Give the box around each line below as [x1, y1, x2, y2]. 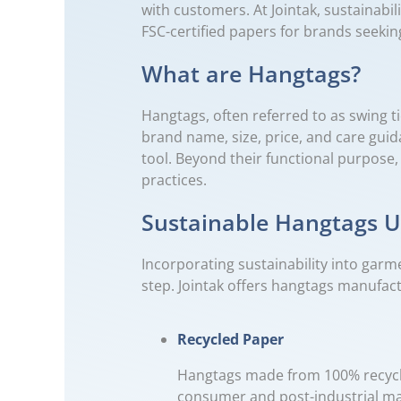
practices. [141, 169, 207, 190]
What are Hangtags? [141, 57, 361, 89]
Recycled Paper [177, 328, 284, 349]
